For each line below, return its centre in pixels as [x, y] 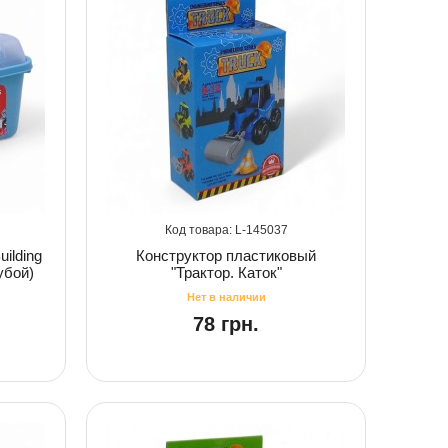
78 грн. [226, 323]
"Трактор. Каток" [226, 272]
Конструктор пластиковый [226, 255]
